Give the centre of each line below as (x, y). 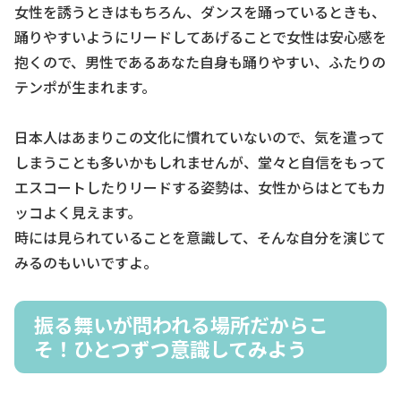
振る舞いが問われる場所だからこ (181, 324)
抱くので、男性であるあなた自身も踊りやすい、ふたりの (200, 61)
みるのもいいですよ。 (86, 263)
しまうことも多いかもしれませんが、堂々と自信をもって (200, 162)
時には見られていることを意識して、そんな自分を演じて (200, 238)
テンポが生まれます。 (85, 86)
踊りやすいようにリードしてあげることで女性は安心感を (200, 36)
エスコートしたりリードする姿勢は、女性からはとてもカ (200, 188)
